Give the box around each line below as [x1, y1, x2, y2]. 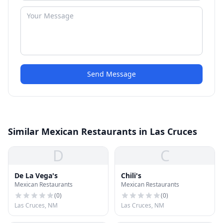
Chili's [121, 171, 141, 180]
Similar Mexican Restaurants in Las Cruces [8, 125, 197, 137]
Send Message [87, 69, 136, 79]
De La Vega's [14, 171, 58, 180]
